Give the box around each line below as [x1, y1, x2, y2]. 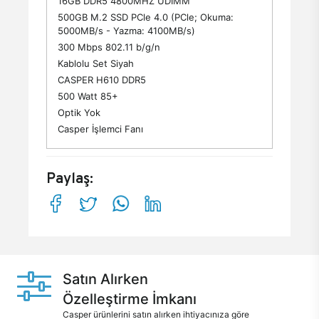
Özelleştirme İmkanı [63, 291, 197, 308]
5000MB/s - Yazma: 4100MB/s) [58, 25, 195, 36]
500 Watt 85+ [58, 90, 118, 102]
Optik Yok [58, 107, 100, 118]
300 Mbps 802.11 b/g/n [58, 41, 160, 53]
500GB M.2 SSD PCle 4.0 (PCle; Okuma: [58, 11, 234, 23]
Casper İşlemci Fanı [58, 123, 143, 135]
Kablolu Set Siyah [58, 58, 134, 69]
